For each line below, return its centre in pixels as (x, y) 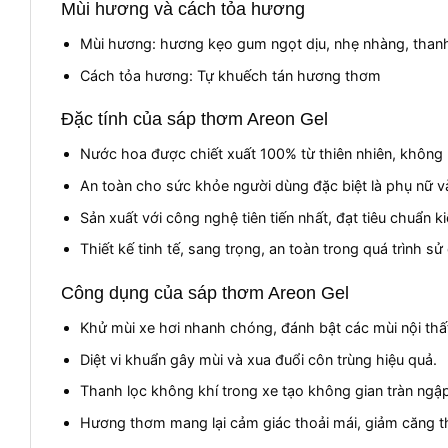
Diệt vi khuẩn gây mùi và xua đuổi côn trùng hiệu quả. (258, 359)
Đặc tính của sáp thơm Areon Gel (194, 119)
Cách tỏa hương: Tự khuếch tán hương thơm (230, 75)
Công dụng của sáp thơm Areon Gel (205, 293)
